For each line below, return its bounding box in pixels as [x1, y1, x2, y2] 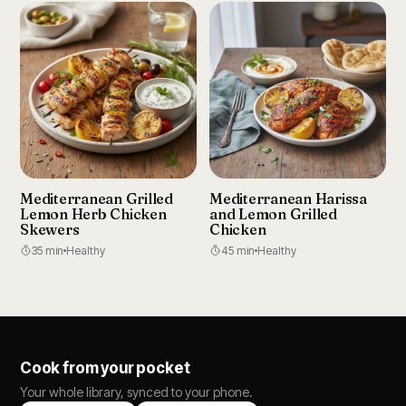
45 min [221, 244, 255, 257]
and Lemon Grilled [209, 205, 337, 223]
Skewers [20, 220, 80, 238]
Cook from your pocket [20, 359, 190, 377]
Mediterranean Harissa [209, 189, 367, 208]
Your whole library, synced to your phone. [20, 384, 253, 400]
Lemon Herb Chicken [20, 205, 167, 223]
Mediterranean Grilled [20, 189, 173, 208]
